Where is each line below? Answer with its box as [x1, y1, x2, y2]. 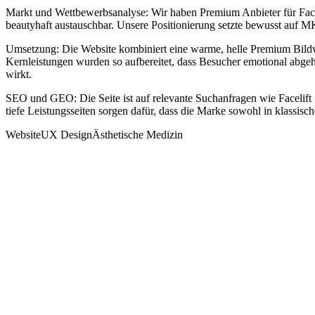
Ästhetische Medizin [92, 128, 183, 141]
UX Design [41, 128, 92, 141]
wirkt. [6, 67, 32, 80]
